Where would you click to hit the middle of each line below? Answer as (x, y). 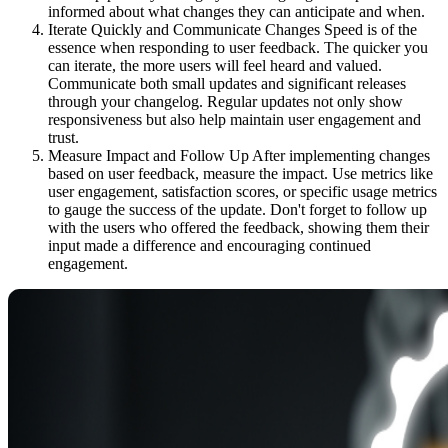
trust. (63, 138)
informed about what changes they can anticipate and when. (236, 12)
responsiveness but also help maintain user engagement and (234, 120)
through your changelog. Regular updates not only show (225, 102)
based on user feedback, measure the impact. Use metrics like (240, 174)
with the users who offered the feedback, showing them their (238, 228)
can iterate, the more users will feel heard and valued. (215, 66)
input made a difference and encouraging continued (209, 246)
